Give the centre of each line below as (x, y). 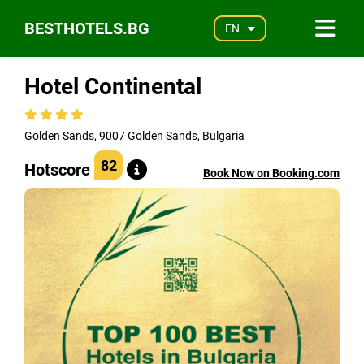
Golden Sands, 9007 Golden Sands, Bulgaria (134, 136)
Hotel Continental (113, 87)
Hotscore (57, 170)
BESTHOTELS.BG (87, 28)
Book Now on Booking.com (271, 173)
